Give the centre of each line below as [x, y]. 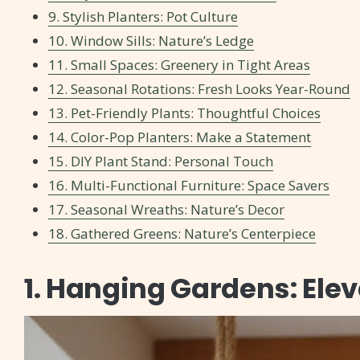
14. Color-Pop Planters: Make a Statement [180, 137]
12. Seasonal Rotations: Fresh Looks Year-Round [199, 89]
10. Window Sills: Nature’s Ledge [151, 41]
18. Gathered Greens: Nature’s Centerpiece [182, 234]
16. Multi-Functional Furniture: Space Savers [189, 186]
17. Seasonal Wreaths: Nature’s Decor [166, 210]
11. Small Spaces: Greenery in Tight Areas [179, 65]
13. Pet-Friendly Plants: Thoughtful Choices [184, 113]
